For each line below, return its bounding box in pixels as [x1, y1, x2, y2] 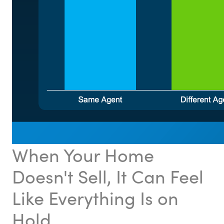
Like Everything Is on [12, 185, 178, 210]
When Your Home [12, 142, 154, 167]
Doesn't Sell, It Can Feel [12, 164, 203, 188]
